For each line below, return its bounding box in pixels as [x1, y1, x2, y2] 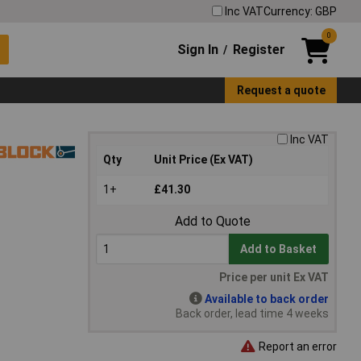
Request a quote [236, 83, 326, 97]
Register [232, 41, 285, 57]
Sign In [177, 41, 219, 57]
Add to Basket [240, 243, 317, 256]
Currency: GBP [263, 4, 337, 18]
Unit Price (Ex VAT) [154, 153, 253, 167]
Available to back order [205, 293, 329, 306]
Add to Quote [174, 214, 251, 230]
